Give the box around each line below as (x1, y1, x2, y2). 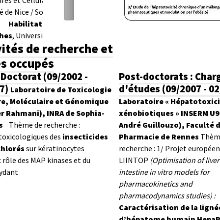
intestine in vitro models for (118, 167, 210, 177)
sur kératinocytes (25, 143, 84, 153)
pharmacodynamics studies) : (118, 191, 217, 200)
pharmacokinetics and (118, 179, 192, 189)
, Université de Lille (12, 30, 76, 40)
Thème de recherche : (9, 120, 80, 130)
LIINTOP (118, 155, 150, 165)
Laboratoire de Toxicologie (10, 84, 111, 94)
